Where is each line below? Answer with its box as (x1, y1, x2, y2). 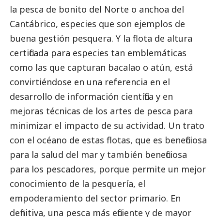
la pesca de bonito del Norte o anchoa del (10, 3, 184, 15)
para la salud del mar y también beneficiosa (10, 149, 187, 161)
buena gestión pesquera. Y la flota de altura (10, 32, 192, 45)
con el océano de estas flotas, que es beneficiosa (10, 134, 207, 146)
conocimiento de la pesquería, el (10, 178, 145, 190)
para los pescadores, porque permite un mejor (10, 163, 206, 175)
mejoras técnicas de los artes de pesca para (10, 105, 193, 117)
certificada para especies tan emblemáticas (10, 47, 186, 59)
